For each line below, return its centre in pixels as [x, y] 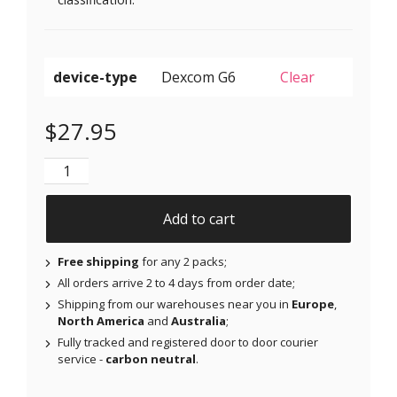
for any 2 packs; [183, 262]
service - [82, 359]
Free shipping [98, 262]
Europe [313, 304]
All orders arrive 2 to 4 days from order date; [176, 283]
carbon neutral [151, 359]
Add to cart [198, 219]
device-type [95, 78]
